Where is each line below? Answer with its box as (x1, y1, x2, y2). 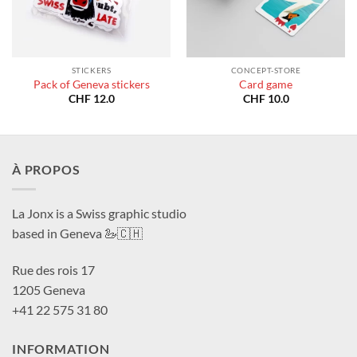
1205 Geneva (12, 281, 85, 297)
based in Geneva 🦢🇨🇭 (12, 226, 143, 241)
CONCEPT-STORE (230, 65, 301, 76)
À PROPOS (12, 162, 80, 178)
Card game (239, 77, 292, 91)
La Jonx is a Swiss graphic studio (12, 206, 186, 222)
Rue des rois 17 (12, 261, 95, 277)
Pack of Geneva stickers (33, 77, 150, 91)
